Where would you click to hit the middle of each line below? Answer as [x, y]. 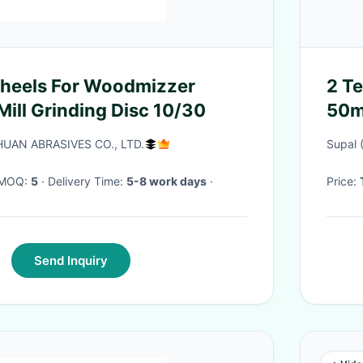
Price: [343, 181]
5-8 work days [167, 181]
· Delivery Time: [87, 181]
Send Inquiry [70, 261]
